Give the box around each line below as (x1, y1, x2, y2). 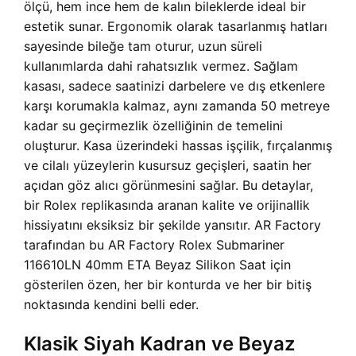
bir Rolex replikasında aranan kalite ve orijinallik (24, 197, 310, 214)
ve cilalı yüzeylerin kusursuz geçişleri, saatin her (24, 157, 311, 174)
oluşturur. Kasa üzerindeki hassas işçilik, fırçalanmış (24, 137, 332, 154)
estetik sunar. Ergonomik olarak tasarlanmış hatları (24, 18, 327, 35)
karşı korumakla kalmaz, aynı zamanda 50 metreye (24, 98, 330, 114)
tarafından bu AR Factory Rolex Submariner (24, 237, 284, 253)
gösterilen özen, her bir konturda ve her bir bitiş (24, 277, 311, 293)
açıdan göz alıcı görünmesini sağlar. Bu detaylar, (24, 177, 313, 194)
